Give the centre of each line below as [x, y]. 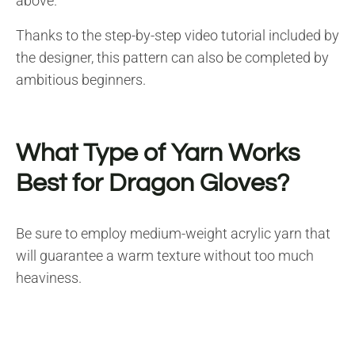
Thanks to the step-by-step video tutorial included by [177, 35]
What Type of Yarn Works [158, 153]
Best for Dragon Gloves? [153, 183]
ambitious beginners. [81, 79]
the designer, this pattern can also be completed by [172, 57]
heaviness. [49, 277]
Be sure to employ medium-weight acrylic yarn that [173, 233]
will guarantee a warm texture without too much [165, 255]
